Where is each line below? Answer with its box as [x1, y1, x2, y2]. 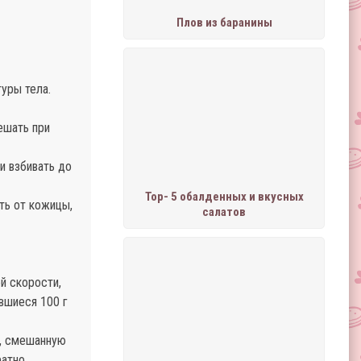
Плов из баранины [176, 15, 272, 30]
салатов [202, 205, 246, 219]
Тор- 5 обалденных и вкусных [144, 189, 304, 204]
